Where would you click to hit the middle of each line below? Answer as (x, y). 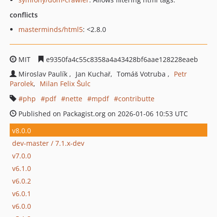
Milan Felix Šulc (65, 84)
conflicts (24, 15)
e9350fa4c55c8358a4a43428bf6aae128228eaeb (121, 59)
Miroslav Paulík (44, 74)
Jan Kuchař (93, 74)
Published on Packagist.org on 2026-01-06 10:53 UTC (102, 114)
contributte (136, 99)
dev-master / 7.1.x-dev (48, 143)
